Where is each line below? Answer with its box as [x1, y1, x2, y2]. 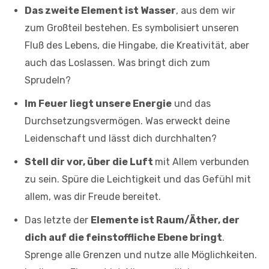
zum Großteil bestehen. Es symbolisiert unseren [25, 22, 239, 34]
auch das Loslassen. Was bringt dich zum [25, 56, 210, 68]
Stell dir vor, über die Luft [25, 156, 155, 168]
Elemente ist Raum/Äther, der [91, 214, 240, 226]
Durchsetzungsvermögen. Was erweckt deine [25, 115, 230, 127]
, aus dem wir [176, 4, 235, 16]
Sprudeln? [25, 74, 71, 86]
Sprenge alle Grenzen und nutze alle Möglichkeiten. [25, 249, 257, 261]
